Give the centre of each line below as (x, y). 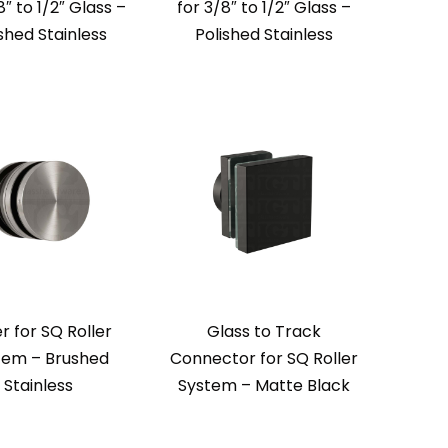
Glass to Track (263, 331)
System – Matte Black (263, 385)
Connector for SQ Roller (263, 358)
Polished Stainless (263, 34)
